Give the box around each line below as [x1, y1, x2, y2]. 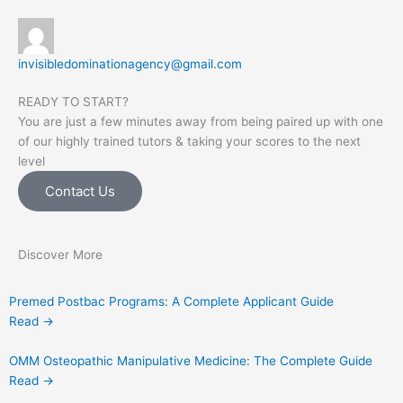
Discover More [18, 247, 103, 263]
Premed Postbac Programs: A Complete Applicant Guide [9, 294, 334, 309]
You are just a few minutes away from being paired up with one [18, 114, 383, 130]
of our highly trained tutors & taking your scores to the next [18, 134, 361, 149]
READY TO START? [18, 94, 129, 110]
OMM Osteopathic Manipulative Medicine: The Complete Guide [9, 354, 372, 369]
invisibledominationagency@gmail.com [18, 57, 242, 72]
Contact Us [45, 183, 115, 201]
